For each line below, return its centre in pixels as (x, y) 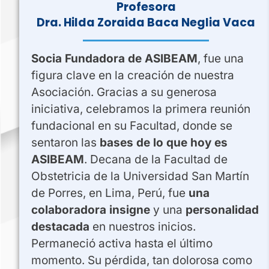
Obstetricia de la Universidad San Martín (140, 176)
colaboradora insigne (91, 210)
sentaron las (65, 142)
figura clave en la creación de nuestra (133, 75)
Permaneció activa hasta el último (122, 243)
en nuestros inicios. (143, 226)
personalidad (222, 210)
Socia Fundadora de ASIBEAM (114, 58)
